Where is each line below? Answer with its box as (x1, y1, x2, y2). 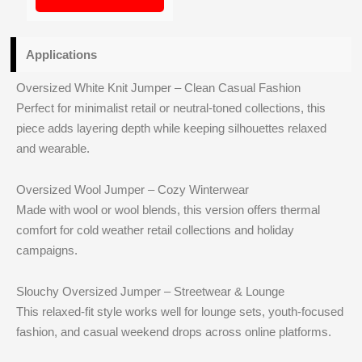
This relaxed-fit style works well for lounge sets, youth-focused (16, 305, 344, 319)
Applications (26, 47, 98, 61)
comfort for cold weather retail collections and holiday (16, 223, 295, 237)
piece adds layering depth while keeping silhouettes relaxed (16, 120, 327, 135)
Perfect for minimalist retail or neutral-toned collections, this (16, 100, 326, 115)
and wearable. (16, 141, 90, 155)
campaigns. (16, 243, 78, 257)
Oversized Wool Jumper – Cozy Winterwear (16, 183, 250, 196)
